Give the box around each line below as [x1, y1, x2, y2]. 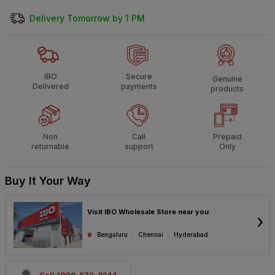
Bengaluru [97, 231, 128, 239]
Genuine [212, 74, 242, 84]
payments [120, 81, 157, 91]
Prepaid [212, 132, 242, 142]
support [124, 142, 153, 152]
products [211, 84, 244, 94]
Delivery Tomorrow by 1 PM [29, 13, 145, 23]
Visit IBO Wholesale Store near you [87, 207, 209, 217]
